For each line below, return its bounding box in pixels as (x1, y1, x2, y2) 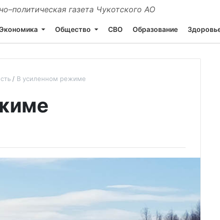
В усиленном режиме (17, 75, 86, 82)
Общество (55, 25, 91, 33)
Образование (133, 25, 178, 33)
